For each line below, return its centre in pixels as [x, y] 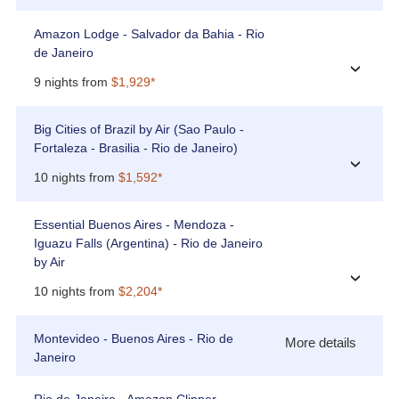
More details [321, 343]
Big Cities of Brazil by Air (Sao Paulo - [138, 130]
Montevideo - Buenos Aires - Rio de [133, 339]
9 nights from [72, 82]
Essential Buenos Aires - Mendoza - [134, 225]
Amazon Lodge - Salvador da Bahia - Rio [149, 34]
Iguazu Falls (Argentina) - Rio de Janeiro [148, 244]
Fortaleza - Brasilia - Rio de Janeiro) [135, 148]
